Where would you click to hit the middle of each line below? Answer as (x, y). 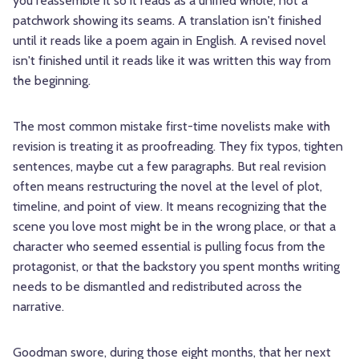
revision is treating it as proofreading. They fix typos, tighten (178, 147)
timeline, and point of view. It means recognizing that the (170, 207)
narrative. (38, 307)
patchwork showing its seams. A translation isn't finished (167, 21)
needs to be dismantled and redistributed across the (157, 287)
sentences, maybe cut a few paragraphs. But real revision (169, 167)
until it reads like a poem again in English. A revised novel (169, 41)
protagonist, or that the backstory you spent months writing (176, 267)
